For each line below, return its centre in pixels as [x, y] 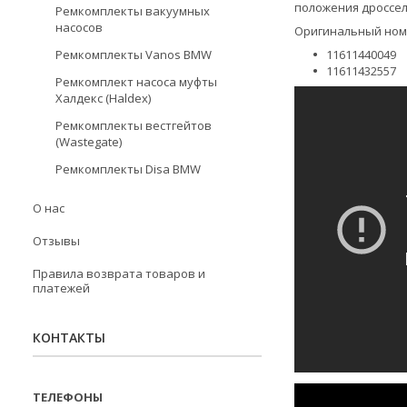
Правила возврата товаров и [119, 273]
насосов [79, 27]
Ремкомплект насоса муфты [136, 82]
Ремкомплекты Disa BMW [128, 169]
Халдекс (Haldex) [103, 98]
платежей [61, 288]
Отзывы [56, 241]
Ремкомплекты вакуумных [133, 11]
